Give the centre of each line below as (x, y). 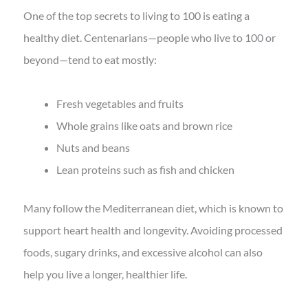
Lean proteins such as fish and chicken (145, 170)
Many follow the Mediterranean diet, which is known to (153, 208)
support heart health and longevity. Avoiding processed (153, 230)
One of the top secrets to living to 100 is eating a (136, 16)
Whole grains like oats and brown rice (144, 126)
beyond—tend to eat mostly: (90, 60)
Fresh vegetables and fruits (120, 104)
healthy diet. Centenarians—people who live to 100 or (149, 38)
